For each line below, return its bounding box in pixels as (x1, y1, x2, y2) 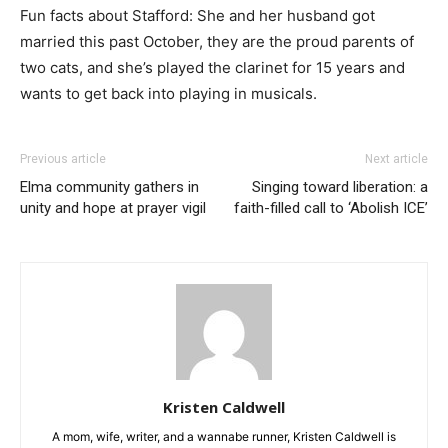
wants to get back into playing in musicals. (20, 83, 317, 103)
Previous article (20, 151, 106, 166)
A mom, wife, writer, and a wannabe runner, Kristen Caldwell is (52, 428, 396, 444)
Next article (365, 151, 428, 166)
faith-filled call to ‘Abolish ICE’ (234, 198, 428, 217)
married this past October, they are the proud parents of (20, 31, 414, 51)
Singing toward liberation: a (252, 177, 428, 196)
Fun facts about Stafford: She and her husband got (20, 5, 375, 25)
